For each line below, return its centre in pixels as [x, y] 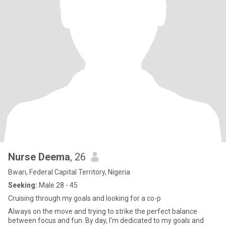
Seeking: [23, 185]
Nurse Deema [39, 157]
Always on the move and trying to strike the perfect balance [103, 211]
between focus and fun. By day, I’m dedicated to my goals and [106, 220]
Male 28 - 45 [58, 185]
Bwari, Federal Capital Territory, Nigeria [69, 172]
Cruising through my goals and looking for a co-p [84, 198]
